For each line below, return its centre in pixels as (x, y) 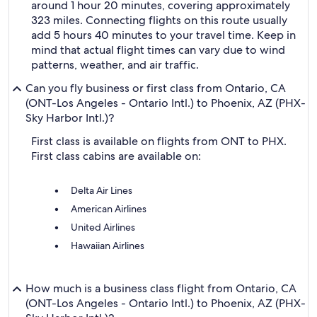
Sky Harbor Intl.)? (70, 118)
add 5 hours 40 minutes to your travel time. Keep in (163, 35)
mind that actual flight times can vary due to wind (158, 50)
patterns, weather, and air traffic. (115, 65)
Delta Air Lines (102, 190)
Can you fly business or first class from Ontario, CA (156, 88)
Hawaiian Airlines (108, 246)
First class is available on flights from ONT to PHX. (159, 141)
